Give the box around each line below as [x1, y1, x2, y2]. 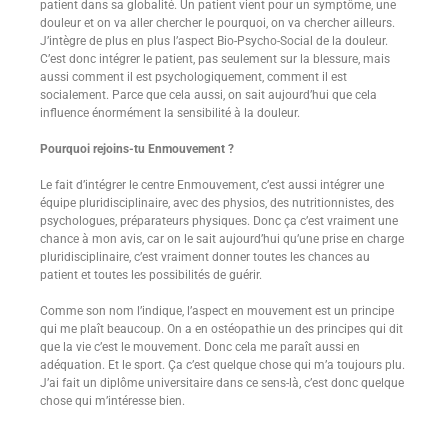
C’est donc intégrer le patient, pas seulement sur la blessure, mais [40, 52, 390, 66]
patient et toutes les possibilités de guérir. [40, 268, 262, 282]
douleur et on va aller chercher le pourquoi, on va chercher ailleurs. [40, 16, 395, 30]
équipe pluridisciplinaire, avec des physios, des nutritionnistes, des [40, 196, 394, 210]
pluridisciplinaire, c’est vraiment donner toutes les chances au [40, 250, 370, 264]
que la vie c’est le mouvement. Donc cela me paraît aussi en [40, 340, 360, 354]
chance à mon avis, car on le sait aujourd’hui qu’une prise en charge [40, 232, 404, 246]
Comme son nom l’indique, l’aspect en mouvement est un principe [40, 304, 394, 318]
